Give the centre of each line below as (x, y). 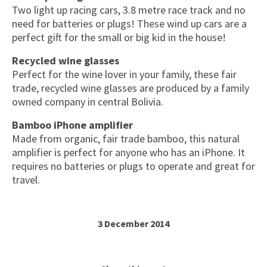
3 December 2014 (133, 223)
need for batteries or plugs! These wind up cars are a (129, 24)
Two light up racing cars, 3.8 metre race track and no (129, 10)
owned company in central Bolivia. (88, 102)
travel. (26, 180)
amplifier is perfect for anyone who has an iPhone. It (128, 152)
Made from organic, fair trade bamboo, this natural (126, 139)
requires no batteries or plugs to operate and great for (133, 166)
